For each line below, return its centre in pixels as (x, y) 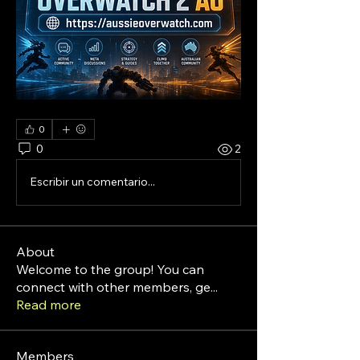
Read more (49, 304)
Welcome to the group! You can (110, 269)
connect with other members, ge (113, 286)
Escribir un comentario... (92, 182)
